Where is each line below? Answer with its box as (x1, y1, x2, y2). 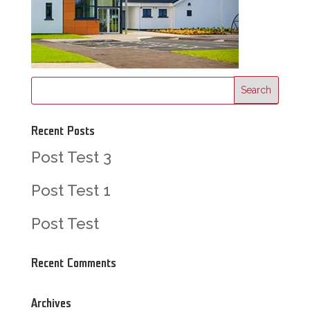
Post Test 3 (30, 147, 111, 166)
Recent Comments (30, 256, 116, 270)
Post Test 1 (30, 181, 111, 199)
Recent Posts (30, 124, 95, 138)
